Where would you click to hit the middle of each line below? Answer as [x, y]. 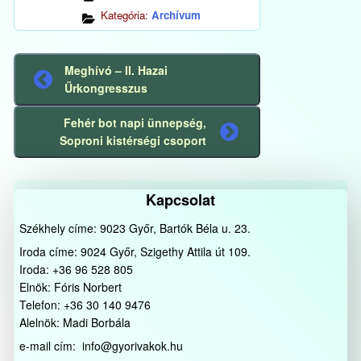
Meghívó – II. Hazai [116, 71]
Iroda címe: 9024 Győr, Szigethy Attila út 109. [135, 252]
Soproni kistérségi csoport [133, 141]
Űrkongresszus [106, 88]
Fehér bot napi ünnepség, [135, 123]
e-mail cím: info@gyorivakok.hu [101, 346]
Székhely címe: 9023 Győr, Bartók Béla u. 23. [135, 228]
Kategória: [126, 15]
